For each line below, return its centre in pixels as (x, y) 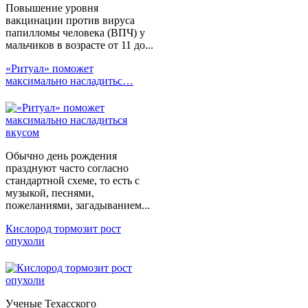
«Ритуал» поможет (49, 68)
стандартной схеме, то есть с (73, 180)
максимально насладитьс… (69, 80)
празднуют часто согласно (67, 168)
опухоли (25, 241)
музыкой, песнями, (50, 192)
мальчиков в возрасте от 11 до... (79, 45)
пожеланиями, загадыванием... (78, 205)
